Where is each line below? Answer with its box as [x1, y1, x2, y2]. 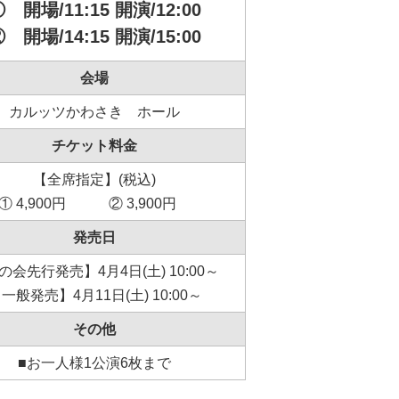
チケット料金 [52, 138, 137, 153]
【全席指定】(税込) [33, 172, 156, 187]
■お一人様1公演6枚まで [18, 355, 171, 370]
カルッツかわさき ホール [9, 104, 180, 119]
